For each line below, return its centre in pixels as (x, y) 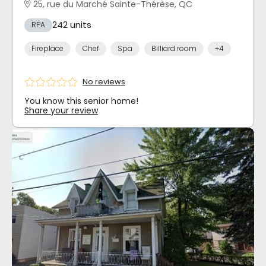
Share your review (61, 110)
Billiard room (174, 48)
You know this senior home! (81, 101)
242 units (72, 25)
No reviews (104, 82)
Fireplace (47, 48)
